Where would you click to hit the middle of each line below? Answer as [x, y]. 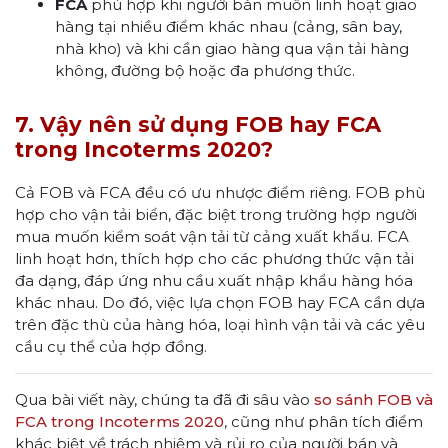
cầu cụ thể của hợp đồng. [111, 346]
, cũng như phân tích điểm [323, 421]
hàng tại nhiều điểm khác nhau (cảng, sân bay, [228, 26]
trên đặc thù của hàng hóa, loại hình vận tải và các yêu [220, 324]
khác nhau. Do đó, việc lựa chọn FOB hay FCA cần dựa [220, 302]
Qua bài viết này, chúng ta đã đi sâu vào [164, 399]
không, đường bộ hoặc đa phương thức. [205, 70]
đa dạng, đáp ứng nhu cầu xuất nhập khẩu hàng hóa [214, 280]
